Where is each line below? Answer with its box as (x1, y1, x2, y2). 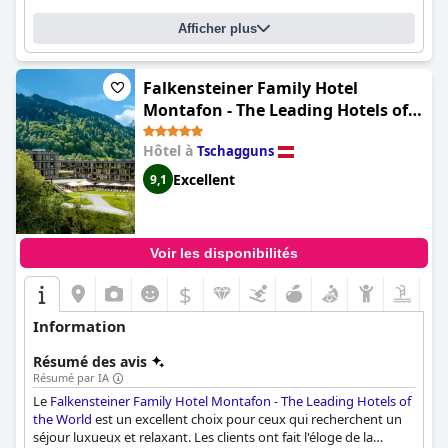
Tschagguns (197, 142, 274, 160)
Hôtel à (143, 141, 197, 160)
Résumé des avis (33, 352, 147, 371)
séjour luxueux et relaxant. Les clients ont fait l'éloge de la (33, 428, 373, 446)
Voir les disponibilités (150, 245, 298, 261)
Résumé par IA (33, 370, 109, 385)
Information (33, 316, 126, 336)
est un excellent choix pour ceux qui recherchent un (92, 410, 402, 428)
